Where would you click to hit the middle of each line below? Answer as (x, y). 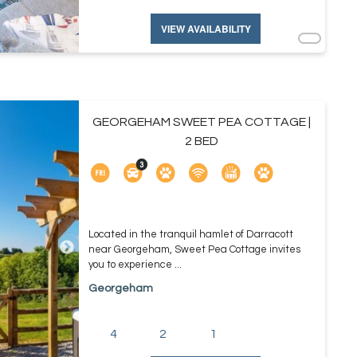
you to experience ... (135, 265)
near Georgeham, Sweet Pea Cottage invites (194, 249)
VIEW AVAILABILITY (206, 29)
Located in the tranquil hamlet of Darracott (190, 234)
